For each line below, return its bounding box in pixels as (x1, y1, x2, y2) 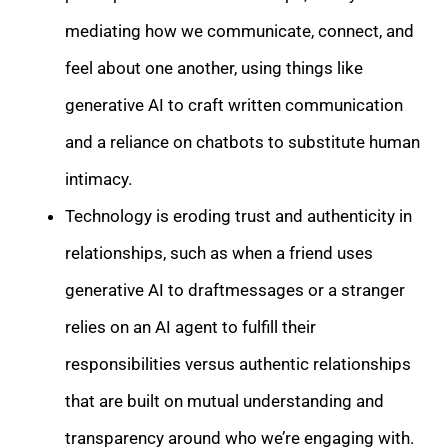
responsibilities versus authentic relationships (65, 353, 411, 374)
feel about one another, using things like (65, 57, 363, 78)
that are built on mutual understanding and (65, 390, 384, 411)
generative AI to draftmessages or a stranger (65, 279, 405, 300)
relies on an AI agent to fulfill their (65, 316, 316, 337)
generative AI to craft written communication (65, 94, 403, 115)
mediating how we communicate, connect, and (65, 20, 414, 41)
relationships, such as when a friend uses (65, 242, 373, 263)
